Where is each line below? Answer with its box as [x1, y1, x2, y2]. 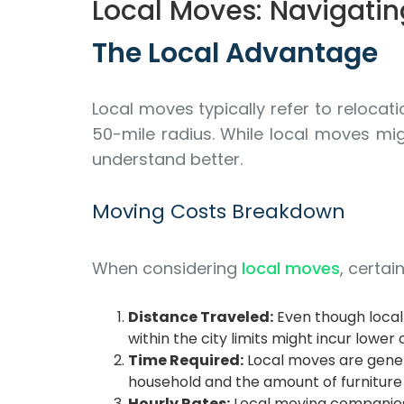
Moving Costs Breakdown [92, 197, 345, 225]
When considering [92, 257, 242, 280]
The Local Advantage [92, 34, 378, 72]
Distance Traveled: [128, 307, 273, 327]
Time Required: [128, 350, 243, 371]
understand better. [92, 148, 243, 170]
